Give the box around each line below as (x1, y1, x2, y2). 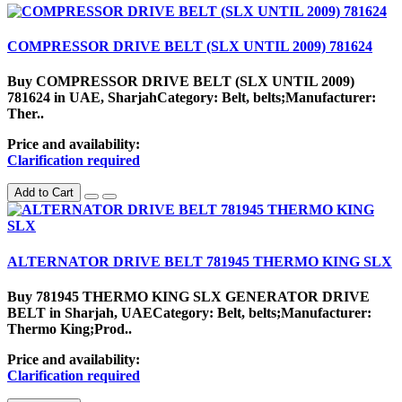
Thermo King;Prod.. (7, 321, 132, 336)
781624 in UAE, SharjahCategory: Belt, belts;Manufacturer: (7, 90, 376, 106)
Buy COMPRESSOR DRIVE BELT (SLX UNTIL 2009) (7, 74, 354, 90)
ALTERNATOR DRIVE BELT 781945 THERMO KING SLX (7, 253, 392, 269)
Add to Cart (14, 186, 74, 200)
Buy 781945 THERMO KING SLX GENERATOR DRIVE (7, 289, 370, 304)
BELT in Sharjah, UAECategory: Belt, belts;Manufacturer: (7, 305, 371, 320)
